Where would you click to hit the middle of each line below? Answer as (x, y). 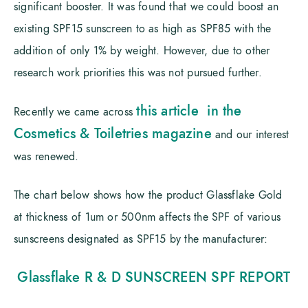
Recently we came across (75, 112)
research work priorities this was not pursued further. (138, 73)
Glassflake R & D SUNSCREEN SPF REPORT (154, 277)
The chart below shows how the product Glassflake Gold (148, 195)
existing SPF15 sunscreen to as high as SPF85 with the (143, 29)
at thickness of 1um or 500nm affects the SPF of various (147, 217)
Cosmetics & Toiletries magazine (113, 133)
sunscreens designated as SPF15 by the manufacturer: (141, 239)
